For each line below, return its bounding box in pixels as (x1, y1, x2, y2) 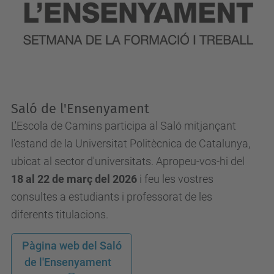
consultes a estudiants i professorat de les (11, 190, 212, 203)
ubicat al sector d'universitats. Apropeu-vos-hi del (11, 154, 245, 168)
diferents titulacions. (11, 207, 108, 221)
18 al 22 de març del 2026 (11, 172, 137, 185)
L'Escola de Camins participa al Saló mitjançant (11, 119, 236, 132)
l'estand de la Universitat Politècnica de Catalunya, (11, 136, 250, 150)
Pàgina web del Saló (21, 239, 122, 252)
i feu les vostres (137, 172, 213, 185)
